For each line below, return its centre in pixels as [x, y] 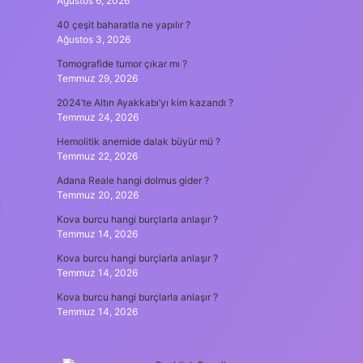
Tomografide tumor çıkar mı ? [122, 64]
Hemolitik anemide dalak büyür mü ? [138, 141]
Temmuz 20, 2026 [97, 195]
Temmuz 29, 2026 [97, 78]
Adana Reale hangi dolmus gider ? [132, 180]
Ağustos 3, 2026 [93, 39]
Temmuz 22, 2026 [97, 156]
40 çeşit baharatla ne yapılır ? [123, 25]
